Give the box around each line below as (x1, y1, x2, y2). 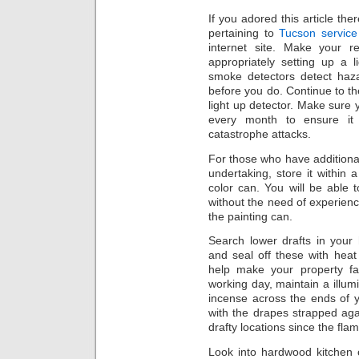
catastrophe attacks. (208, 127, 311, 140)
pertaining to (208, 26, 280, 39)
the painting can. (208, 209, 292, 223)
